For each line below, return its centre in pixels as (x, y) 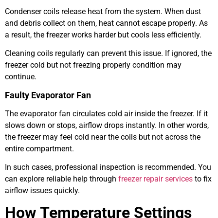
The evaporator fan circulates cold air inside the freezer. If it (106, 113)
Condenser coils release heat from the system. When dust (103, 11)
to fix (202, 179)
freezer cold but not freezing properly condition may (93, 65)
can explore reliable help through (62, 179)
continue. (21, 77)
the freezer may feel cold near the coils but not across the (103, 137)
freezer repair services (155, 179)
